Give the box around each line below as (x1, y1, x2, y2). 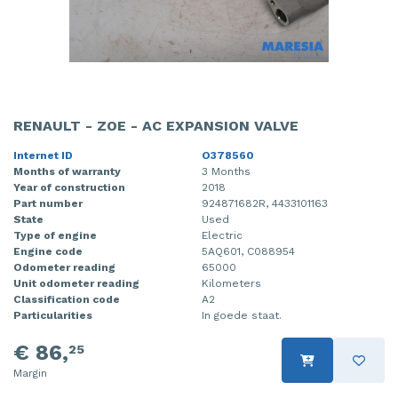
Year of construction (13, 181, 125, 195)
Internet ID (13, 149, 73, 163)
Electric (202, 229, 243, 243)
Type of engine (13, 229, 97, 243)
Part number (13, 197, 83, 211)
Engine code (13, 245, 83, 259)
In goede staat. (202, 309, 282, 322)
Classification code (13, 293, 120, 306)
